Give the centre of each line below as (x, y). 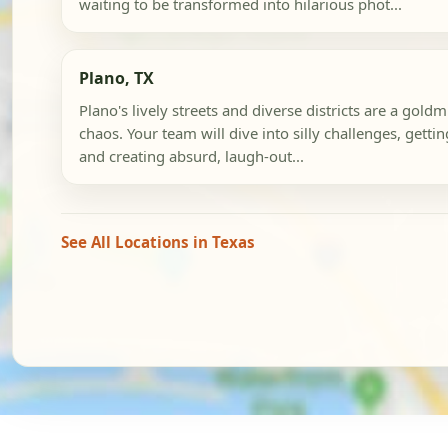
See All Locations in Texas (158, 242)
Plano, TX (116, 78)
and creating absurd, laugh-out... (191, 156)
